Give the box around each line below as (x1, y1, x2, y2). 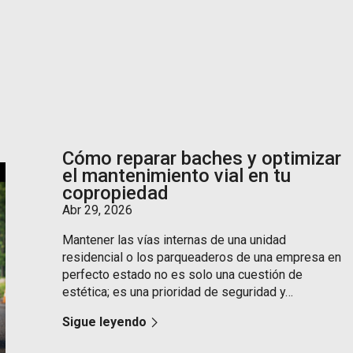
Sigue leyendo (62, 314, 147, 329)
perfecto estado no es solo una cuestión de (62, 267, 303, 282)
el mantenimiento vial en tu (62, 165, 292, 187)
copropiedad (62, 182, 169, 204)
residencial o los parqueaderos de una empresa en (62, 250, 342, 265)
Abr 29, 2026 (62, 203, 133, 217)
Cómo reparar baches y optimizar (62, 147, 342, 169)
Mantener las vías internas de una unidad (62, 232, 287, 247)
